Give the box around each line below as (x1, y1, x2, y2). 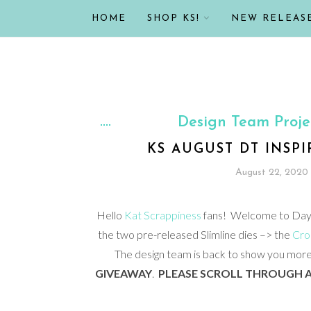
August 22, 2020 (235, 167, 308, 178)
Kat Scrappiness (124, 208, 201, 221)
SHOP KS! (147, 14, 200, 23)
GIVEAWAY (94, 267, 152, 280)
